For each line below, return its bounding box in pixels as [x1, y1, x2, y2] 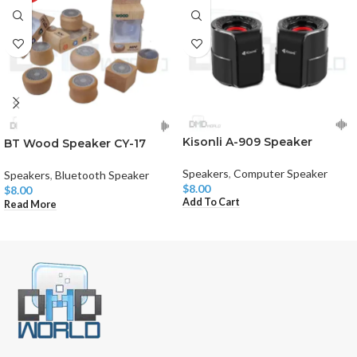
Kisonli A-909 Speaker [182, 134, 312, 149]
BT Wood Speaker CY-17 [4, 136, 146, 151]
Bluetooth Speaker [55, 168, 149, 182]
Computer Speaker [233, 166, 328, 180]
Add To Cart [182, 196, 240, 209]
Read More [4, 198, 57, 210]
